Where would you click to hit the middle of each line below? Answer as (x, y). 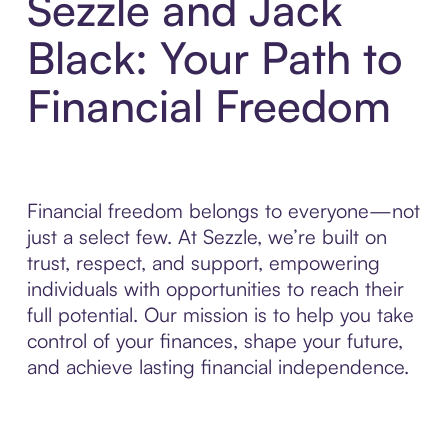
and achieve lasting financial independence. (217, 367)
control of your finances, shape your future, (214, 341)
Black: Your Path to (214, 58)
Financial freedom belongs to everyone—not (223, 211)
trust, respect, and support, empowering (203, 263)
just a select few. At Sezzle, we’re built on (206, 237)
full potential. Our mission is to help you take (220, 315)
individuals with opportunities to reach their (215, 289)
